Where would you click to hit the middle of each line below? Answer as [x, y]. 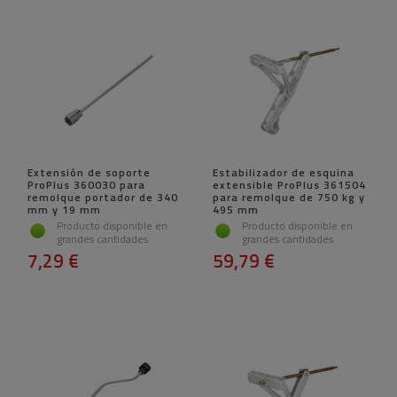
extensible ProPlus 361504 [289, 185]
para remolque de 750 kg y [289, 198]
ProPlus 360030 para [86, 185]
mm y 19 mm [64, 210]
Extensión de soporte [89, 173]
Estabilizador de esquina [284, 173]
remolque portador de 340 [103, 198]
